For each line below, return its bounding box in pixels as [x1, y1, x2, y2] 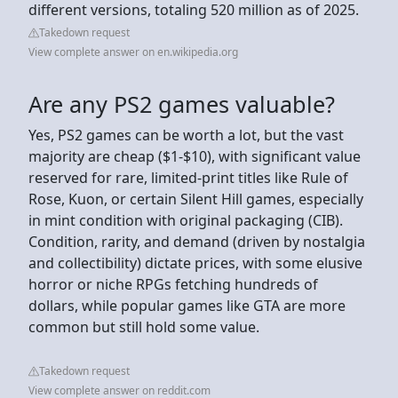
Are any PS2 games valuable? [28, 88, 335, 119]
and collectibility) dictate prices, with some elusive [28, 252, 362, 273]
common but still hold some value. [28, 316, 259, 337]
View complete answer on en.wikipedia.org [28, 44, 238, 60]
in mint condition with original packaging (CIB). [28, 210, 343, 230]
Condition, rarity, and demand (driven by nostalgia [28, 231, 365, 251]
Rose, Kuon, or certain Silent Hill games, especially [28, 188, 363, 209]
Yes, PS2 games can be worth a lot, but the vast [28, 124, 344, 145]
